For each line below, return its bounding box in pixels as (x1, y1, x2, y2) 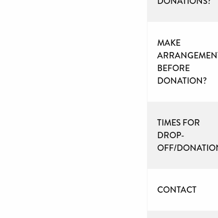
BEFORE (157, 61, 190, 74)
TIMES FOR (157, 116, 200, 129)
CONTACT (157, 183, 197, 196)
